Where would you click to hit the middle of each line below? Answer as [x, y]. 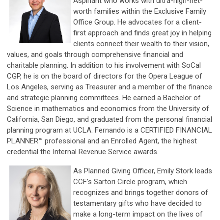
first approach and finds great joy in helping [142, 33]
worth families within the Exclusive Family [140, 11]
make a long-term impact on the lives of [138, 214]
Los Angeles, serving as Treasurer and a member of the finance [110, 87]
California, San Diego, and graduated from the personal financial [110, 119]
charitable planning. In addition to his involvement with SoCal [104, 65]
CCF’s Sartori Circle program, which [130, 182]
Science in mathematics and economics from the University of [108, 109]
